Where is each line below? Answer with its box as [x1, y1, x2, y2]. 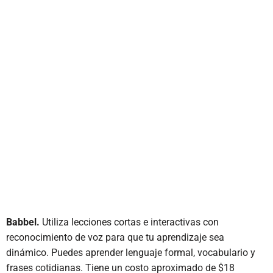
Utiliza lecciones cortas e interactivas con [40, 216, 219, 228]
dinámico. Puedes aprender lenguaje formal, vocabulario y [6, 247, 255, 258]
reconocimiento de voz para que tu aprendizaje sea [6, 232, 224, 243]
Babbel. [6, 216, 40, 228]
